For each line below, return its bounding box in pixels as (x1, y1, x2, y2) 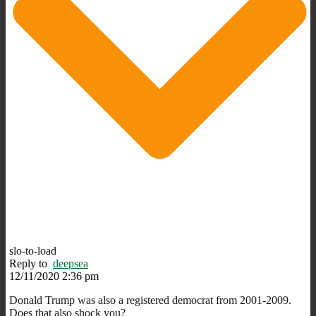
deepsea (53, 257, 88, 269)
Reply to (9, 257, 53, 269)
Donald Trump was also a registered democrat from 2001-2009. (9, 293, 291, 306)
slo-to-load (9, 244, 56, 257)
